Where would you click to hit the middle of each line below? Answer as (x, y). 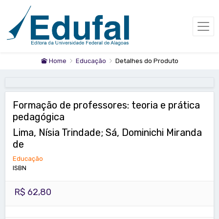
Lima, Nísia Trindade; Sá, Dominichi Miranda (107, 133)
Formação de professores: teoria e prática (106, 105)
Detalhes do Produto (147, 61)
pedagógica (39, 117)
